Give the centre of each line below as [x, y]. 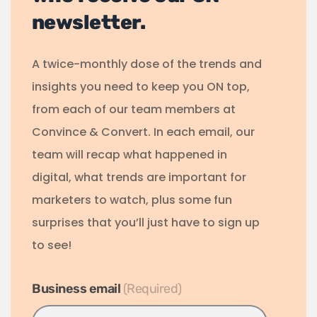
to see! [52, 246]
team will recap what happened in [129, 155]
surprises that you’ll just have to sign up [146, 223]
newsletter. [89, 23]
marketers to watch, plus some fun [132, 200]
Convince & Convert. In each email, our [143, 132]
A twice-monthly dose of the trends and [147, 64]
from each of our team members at [134, 110]
